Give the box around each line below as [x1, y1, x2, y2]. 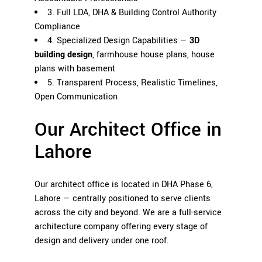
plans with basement [35, 62, 115, 75]
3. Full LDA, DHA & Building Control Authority [47, 6, 216, 19]
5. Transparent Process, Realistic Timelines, [47, 76, 218, 89]
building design [35, 48, 92, 61]
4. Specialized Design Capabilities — [47, 34, 189, 47]
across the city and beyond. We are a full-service [35, 206, 222, 219]
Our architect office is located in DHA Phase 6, [35, 178, 213, 191]
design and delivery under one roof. [35, 234, 169, 247]
